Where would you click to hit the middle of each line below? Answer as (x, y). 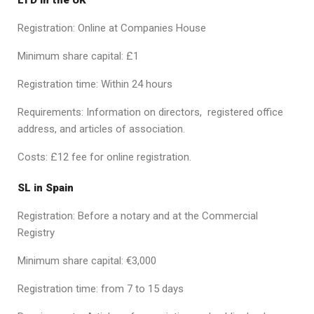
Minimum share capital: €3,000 (87, 260)
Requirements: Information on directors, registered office (150, 112)
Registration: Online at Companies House (112, 28)
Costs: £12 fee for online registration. (104, 157)
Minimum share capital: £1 (78, 56)
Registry (36, 232)
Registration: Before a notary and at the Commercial (138, 216)
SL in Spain (46, 187)
